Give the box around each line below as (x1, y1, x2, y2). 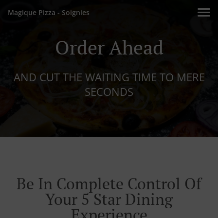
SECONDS (85, 84, 133, 99)
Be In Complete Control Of (17, 173, 201, 194)
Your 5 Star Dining (45, 189, 173, 210)
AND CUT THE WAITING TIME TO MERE (13, 70, 205, 84)
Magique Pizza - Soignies (8, 8, 90, 17)
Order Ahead (54, 34, 163, 60)
